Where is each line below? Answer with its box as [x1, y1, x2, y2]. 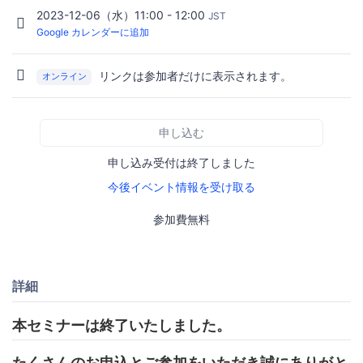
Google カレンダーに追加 [36, 26, 149, 39]
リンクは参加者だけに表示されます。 [99, 68, 293, 83]
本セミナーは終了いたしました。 [12, 316, 231, 334]
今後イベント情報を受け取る [108, 179, 255, 194]
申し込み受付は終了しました [108, 155, 255, 169]
